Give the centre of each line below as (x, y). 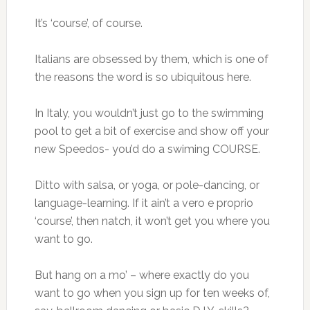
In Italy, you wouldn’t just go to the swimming (149, 113)
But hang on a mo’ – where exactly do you (142, 275)
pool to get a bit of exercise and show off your (152, 131)
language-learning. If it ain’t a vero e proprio (144, 203)
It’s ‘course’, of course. (88, 23)
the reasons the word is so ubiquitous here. (143, 77)
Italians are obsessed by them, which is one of (151, 59)
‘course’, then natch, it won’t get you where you (152, 221)
